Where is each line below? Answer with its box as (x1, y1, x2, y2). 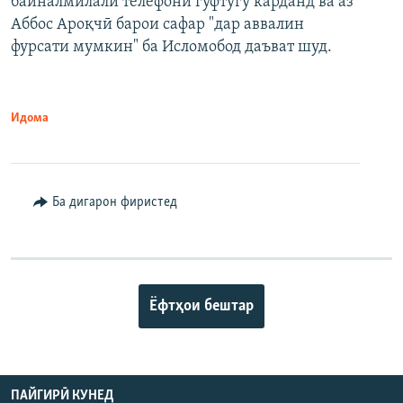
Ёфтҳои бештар (149, 297, 254, 315)
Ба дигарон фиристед (51, 194, 177, 210)
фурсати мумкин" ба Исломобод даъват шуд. (11, 38, 332, 56)
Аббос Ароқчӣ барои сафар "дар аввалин (11, 15, 304, 33)
